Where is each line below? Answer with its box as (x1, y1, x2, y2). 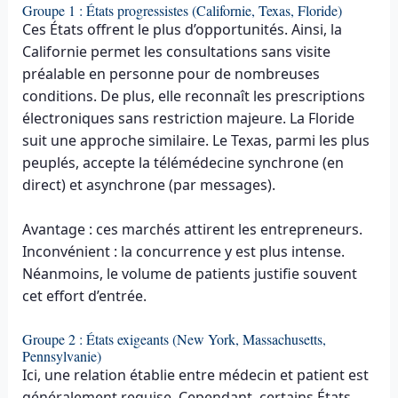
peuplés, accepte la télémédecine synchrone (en (21, 152, 344, 172)
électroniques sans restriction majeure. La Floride (21, 107, 354, 128)
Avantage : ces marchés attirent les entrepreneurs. (21, 219, 362, 240)
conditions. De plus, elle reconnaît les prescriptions (21, 85, 365, 106)
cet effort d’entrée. (21, 286, 147, 306)
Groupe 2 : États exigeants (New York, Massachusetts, (21, 330, 326, 349)
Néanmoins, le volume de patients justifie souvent (21, 264, 357, 284)
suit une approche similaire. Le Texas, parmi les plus (21, 130, 370, 150)
